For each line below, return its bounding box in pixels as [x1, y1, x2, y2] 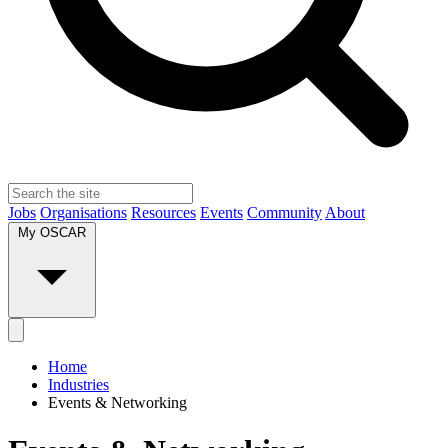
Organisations [40, 204, 127, 222]
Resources [131, 204, 196, 222]
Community [247, 204, 322, 222]
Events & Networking [48, 394, 187, 412]
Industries [48, 376, 109, 394]
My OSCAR [18, 225, 86, 241]
